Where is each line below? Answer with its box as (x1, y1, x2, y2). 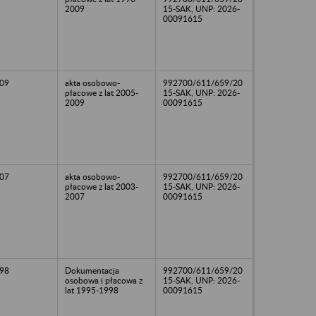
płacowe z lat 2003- (65, 181, 138, 192)
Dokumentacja (65, 265, 119, 276)
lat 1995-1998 (65, 284, 119, 296)
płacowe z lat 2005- (65, 87, 138, 98)
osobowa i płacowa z (65, 274, 142, 286)
